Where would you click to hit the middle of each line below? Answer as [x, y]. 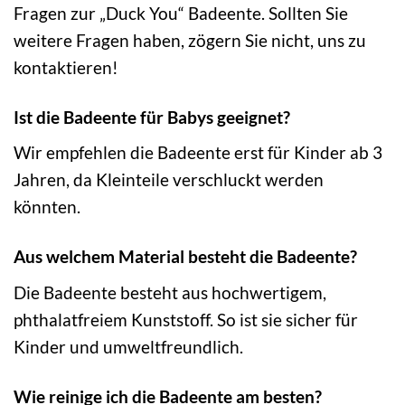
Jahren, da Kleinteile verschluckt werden [169, 180]
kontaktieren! [66, 67]
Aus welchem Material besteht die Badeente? [185, 257]
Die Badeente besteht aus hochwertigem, [170, 293]
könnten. [47, 207]
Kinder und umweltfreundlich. [128, 347]
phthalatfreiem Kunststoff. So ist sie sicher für [186, 320]
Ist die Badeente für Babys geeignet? [152, 117]
